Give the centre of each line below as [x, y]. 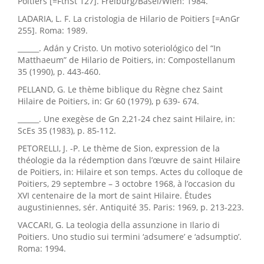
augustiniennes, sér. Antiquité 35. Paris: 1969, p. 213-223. [131, 207]
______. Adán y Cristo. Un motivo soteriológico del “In [119, 48]
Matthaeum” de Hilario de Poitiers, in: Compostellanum [126, 60]
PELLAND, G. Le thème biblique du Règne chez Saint [120, 90]
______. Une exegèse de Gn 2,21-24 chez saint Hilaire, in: [126, 119]
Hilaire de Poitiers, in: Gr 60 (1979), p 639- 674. [108, 101]
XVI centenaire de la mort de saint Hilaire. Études [115, 196]
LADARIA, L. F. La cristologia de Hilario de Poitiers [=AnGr [129, 19]
